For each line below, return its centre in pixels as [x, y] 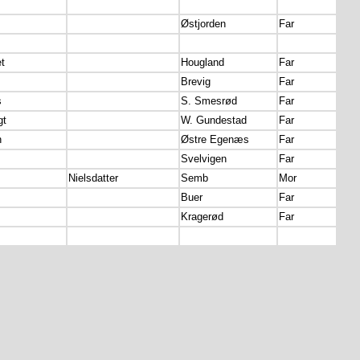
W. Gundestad [214, 120]
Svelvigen [204, 159]
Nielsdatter [93, 178]
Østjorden [203, 24]
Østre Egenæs [215, 139]
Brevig [196, 82]
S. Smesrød [209, 101]
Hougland [202, 62]
